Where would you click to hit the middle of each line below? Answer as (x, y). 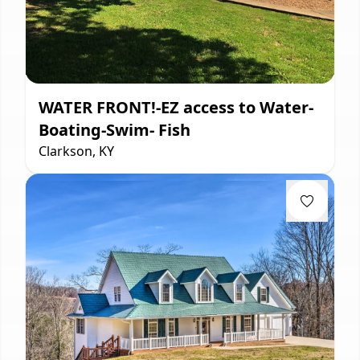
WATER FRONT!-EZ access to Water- (176, 107)
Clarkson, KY (76, 151)
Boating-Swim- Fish (115, 129)
